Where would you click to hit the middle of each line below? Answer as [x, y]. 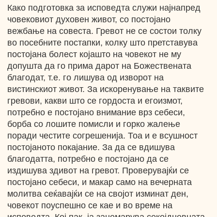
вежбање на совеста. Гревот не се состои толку [104, 31]
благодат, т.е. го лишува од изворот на [85, 77]
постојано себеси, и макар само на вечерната [100, 182]
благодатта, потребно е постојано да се [88, 159]
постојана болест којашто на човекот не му [94, 54]
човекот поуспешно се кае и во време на [90, 205]
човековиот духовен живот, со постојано [89, 19]
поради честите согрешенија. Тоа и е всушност [102, 136]
